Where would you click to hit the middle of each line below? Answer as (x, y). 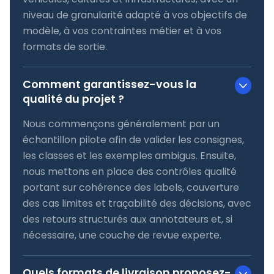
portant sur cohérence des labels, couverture (131, 187)
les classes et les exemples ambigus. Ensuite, (129, 155)
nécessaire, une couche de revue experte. (122, 235)
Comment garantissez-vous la (109, 84)
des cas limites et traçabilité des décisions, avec (137, 203)
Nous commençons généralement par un (121, 124)
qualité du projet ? (73, 99)
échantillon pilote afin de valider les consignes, (133, 139)
